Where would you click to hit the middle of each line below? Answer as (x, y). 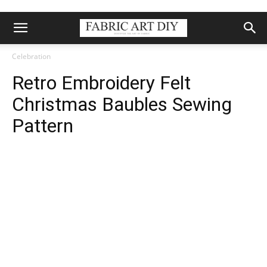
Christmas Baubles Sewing (122, 104)
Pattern (43, 126)
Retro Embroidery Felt (101, 83)
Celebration (31, 56)
